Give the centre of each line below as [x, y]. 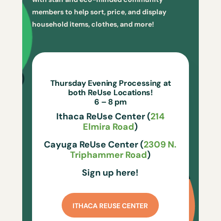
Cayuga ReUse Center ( [94, 145]
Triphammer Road [109, 155]
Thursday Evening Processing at [110, 83]
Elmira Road [109, 127]
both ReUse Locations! [110, 92]
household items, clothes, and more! [93, 24]
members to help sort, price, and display [99, 12]
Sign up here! [110, 173]
